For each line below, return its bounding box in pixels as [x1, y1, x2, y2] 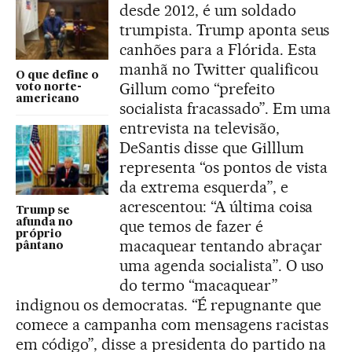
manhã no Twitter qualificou [119, 60, 318, 79]
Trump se [16, 204, 70, 216]
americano [16, 93, 79, 105]
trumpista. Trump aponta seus [119, 20, 330, 40]
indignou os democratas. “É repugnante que [16, 295, 322, 315]
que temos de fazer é [119, 217, 263, 236]
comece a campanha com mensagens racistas [16, 315, 329, 335]
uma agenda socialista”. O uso [119, 256, 324, 276]
